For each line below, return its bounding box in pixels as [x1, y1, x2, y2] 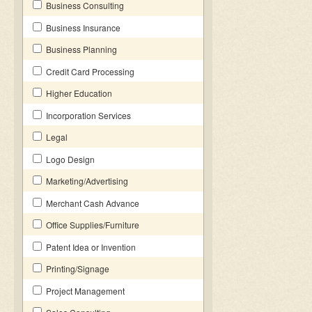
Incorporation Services [44, 109, 131, 121]
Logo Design [44, 153, 95, 165]
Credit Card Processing [44, 65, 134, 77]
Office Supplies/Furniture [44, 219, 139, 231]
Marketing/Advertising [44, 175, 128, 187]
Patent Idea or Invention [44, 241, 136, 253]
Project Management [44, 285, 125, 297]
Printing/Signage [44, 263, 109, 274]
